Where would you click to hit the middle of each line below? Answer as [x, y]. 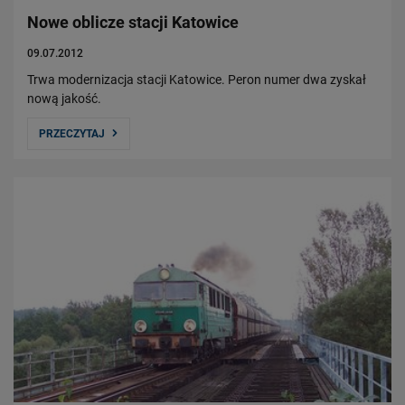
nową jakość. [64, 99]
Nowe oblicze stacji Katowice [133, 23]
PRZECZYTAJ [72, 134]
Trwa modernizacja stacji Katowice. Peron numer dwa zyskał [197, 80]
